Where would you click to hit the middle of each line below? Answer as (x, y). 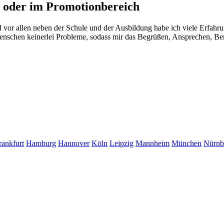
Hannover (74, 143)
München (186, 143)
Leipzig (121, 143)
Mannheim (152, 143)
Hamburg (41, 143)
